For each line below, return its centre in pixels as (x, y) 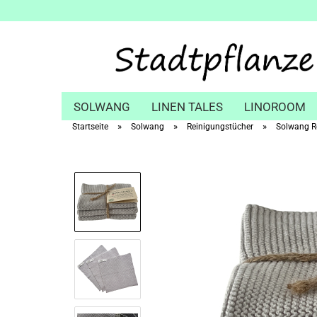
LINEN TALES (187, 107)
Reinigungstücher (220, 127)
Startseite (90, 127)
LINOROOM (275, 107)
